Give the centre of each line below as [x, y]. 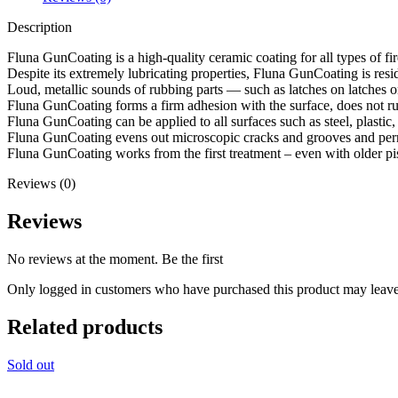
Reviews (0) [41, 183]
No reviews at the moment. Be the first [115, 259]
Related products [85, 326]
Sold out [31, 364]
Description [40, 27]
